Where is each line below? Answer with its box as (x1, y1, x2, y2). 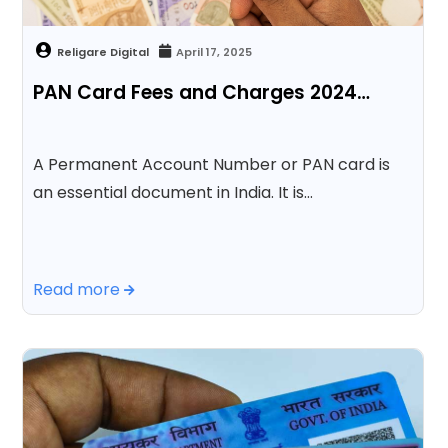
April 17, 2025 (176, 43, 253, 60)
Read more (33, 277, 125, 301)
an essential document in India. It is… (33, 180, 314, 204)
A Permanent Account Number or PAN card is (33, 152, 391, 176)
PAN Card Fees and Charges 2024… (33, 78, 371, 106)
